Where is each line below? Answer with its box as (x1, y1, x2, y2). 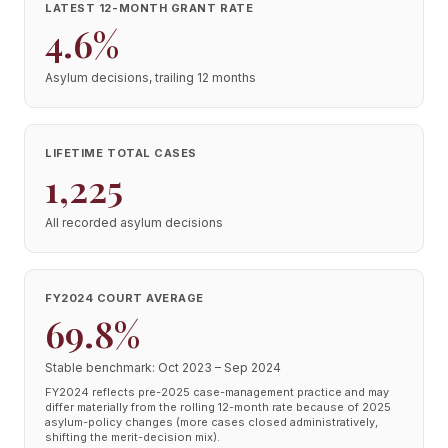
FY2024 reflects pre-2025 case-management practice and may (45, 385, 389, 399)
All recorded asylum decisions (45, 215, 223, 230)
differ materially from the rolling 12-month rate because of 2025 (45, 400, 391, 414)
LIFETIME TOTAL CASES (45, 146, 197, 160)
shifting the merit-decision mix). (45, 430, 220, 444)
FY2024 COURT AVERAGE (45, 291, 204, 305)
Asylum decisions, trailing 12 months (45, 70, 256, 85)
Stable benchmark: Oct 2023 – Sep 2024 (45, 360, 281, 375)
